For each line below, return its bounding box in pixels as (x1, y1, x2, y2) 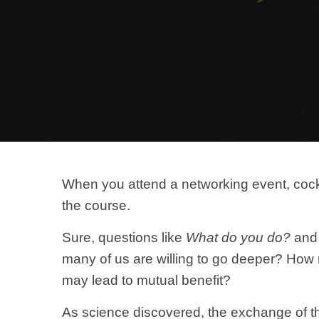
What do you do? (186, 230, 291, 245)
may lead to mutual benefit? (62, 273, 231, 288)
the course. (62, 198, 130, 213)
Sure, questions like (62, 230, 186, 245)
